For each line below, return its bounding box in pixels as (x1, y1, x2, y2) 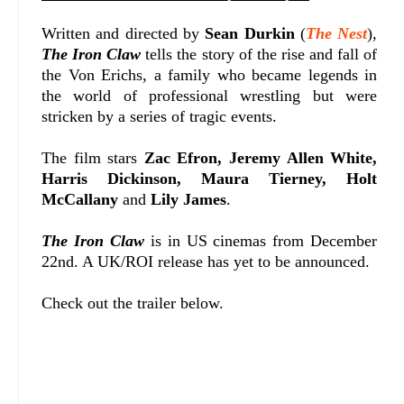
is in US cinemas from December (143, 232, 378, 251)
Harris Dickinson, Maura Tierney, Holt (41, 170, 378, 188)
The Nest (305, 24, 368, 43)
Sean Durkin (205, 24, 295, 43)
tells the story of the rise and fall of (141, 45, 378, 64)
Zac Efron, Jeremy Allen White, (143, 149, 378, 168)
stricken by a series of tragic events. (41, 107, 277, 126)
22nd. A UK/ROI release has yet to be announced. (41, 252, 370, 271)
